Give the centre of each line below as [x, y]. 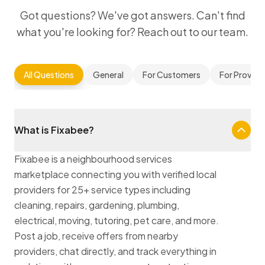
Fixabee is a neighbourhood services [93, 159]
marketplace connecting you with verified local [115, 174]
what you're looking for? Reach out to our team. [132, 32]
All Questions [49, 75]
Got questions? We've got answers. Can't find [132, 15]
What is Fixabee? [54, 130]
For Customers [172, 75]
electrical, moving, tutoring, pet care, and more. [117, 220]
